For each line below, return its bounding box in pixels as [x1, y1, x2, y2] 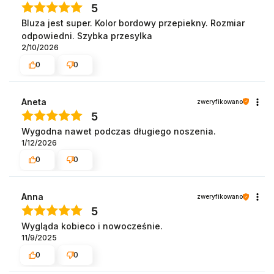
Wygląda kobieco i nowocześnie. [21, 221, 163, 232]
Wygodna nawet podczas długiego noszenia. [21, 125, 216, 136]
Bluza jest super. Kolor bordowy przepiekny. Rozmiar [21, 18, 245, 29]
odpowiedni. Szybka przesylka [21, 31, 152, 42]
